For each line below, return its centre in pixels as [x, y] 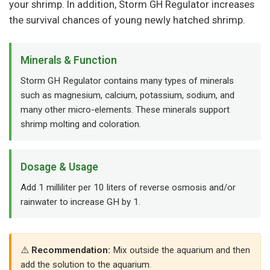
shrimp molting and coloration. [81, 124]
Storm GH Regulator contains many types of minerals [127, 81]
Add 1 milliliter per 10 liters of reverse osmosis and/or [128, 187]
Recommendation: [71, 250]
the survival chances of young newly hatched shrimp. [127, 20]
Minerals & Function [69, 60]
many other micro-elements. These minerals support [125, 110]
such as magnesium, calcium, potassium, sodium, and [127, 95]
